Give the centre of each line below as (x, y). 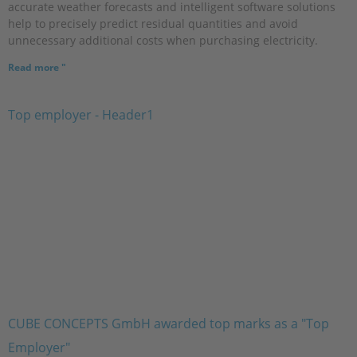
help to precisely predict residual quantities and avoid (153, 23)
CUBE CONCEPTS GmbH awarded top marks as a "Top (169, 323)
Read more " (37, 67)
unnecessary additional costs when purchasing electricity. (163, 40)
